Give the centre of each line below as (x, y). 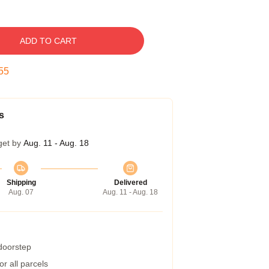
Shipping (21, 183)
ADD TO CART (48, 41)
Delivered (130, 183)
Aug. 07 (21, 192)
